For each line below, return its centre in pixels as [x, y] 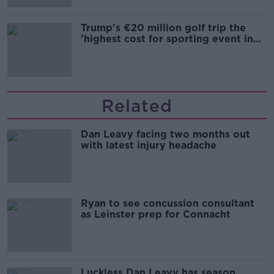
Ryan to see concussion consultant [168, 203]
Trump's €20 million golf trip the [163, 28]
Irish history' [112, 50]
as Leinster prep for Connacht [156, 214]
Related [137, 106]
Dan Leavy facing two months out [165, 134]
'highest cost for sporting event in [167, 39]
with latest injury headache [149, 145]
